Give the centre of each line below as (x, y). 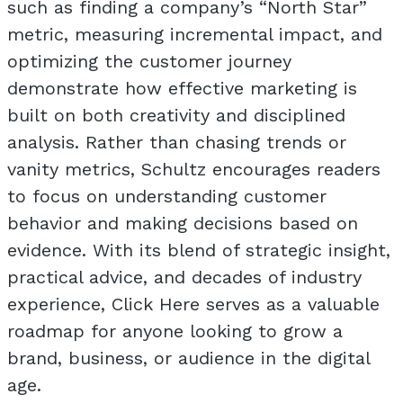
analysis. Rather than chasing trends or (177, 142)
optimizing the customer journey (149, 61)
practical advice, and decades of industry (184, 277)
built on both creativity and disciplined (176, 115)
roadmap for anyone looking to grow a (175, 331)
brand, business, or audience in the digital (188, 358)
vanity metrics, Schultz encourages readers (194, 169)
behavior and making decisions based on (183, 223)
